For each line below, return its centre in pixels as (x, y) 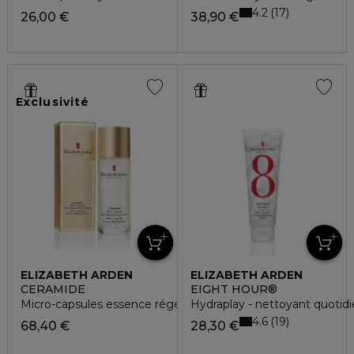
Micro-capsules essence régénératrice (125, 304)
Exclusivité (53, 102)
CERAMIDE (53, 289)
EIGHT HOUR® (233, 289)
